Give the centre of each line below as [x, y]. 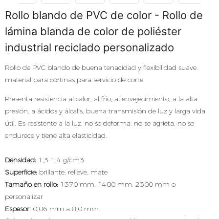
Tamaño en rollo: [32, 184]
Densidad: [21, 160]
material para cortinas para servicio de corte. [75, 80]
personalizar [24, 197]
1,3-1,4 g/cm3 [60, 160]
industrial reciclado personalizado [89, 47]
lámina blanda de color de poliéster [93, 31]
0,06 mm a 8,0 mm [65, 209]
